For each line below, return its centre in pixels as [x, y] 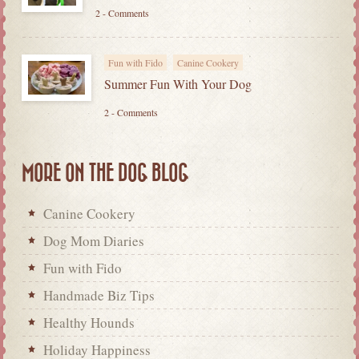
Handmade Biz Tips [99, 296]
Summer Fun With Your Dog [178, 84]
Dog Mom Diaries [94, 241]
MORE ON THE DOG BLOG [105, 174]
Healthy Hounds [89, 323]
